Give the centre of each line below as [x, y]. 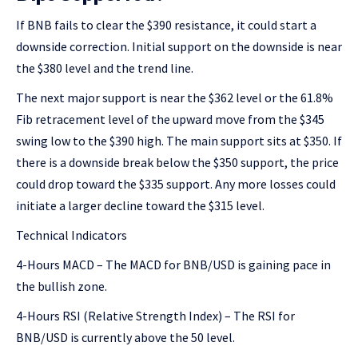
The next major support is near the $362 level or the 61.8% [175, 97]
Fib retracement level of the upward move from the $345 [170, 119]
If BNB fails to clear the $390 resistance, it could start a [166, 25]
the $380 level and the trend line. [105, 68]
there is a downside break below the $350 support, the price [177, 162]
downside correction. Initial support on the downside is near [179, 46]
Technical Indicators [72, 235]
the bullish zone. [62, 286]
